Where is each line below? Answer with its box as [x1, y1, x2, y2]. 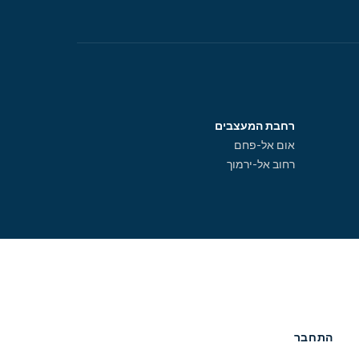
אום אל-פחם [234, 140, 295, 151]
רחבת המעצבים [215, 121, 295, 131]
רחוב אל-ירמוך [227, 159, 295, 170]
